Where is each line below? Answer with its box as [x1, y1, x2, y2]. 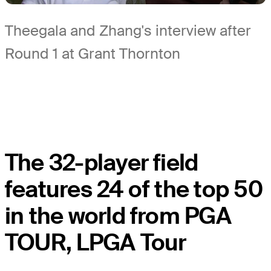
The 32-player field [5, 148, 198, 178]
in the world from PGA [5, 201, 231, 232]
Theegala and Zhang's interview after [5, 21, 251, 41]
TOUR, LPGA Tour [5, 227, 186, 258]
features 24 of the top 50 [5, 174, 263, 205]
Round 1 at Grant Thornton [5, 44, 180, 64]
